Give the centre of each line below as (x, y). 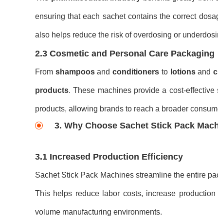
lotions (183, 72)
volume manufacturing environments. (99, 212)
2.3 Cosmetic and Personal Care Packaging (125, 54)
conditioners (136, 72)
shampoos (75, 72)
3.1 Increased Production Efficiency (109, 157)
